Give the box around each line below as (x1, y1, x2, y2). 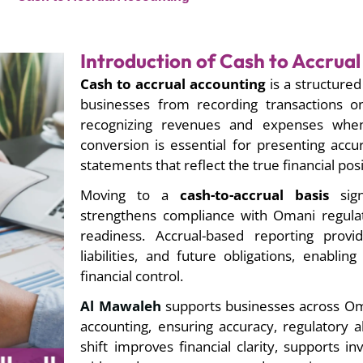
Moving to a (80, 186, 180, 205)
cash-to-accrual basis (179, 186, 329, 205)
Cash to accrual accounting (80, 75, 266, 94)
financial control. (80, 267, 184, 286)
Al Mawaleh (80, 297, 161, 316)
